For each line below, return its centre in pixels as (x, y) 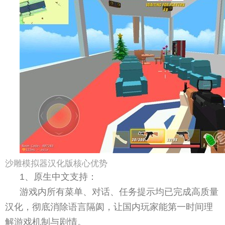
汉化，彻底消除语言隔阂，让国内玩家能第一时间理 (109, 207)
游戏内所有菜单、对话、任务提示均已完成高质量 (119, 192)
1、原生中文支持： (59, 177)
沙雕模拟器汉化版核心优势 (56, 163)
